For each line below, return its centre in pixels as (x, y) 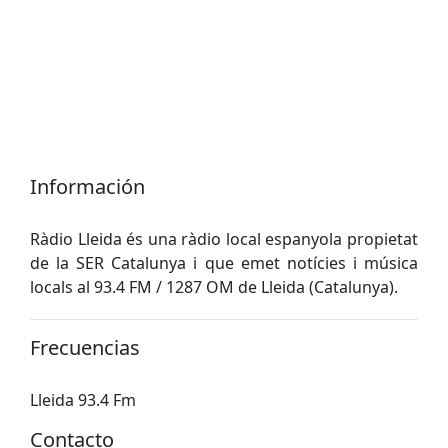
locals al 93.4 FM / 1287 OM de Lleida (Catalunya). (214, 286)
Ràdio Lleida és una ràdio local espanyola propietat (224, 238)
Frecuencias (85, 347)
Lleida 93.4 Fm (83, 399)
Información (87, 186)
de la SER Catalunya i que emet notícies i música (224, 262)
